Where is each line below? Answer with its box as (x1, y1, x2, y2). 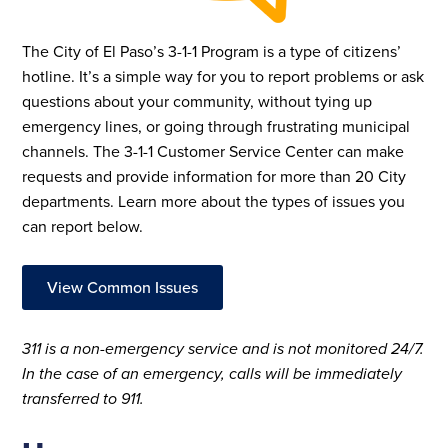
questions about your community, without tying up (22, 89, 373, 112)
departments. (22, 189, 119, 212)
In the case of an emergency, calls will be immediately (22, 361, 403, 385)
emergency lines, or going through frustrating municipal (22, 114, 411, 137)
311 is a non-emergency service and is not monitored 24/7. (22, 336, 425, 360)
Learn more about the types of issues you (118, 189, 406, 212)
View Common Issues (47, 275, 199, 298)
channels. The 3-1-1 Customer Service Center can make (22, 139, 405, 162)
